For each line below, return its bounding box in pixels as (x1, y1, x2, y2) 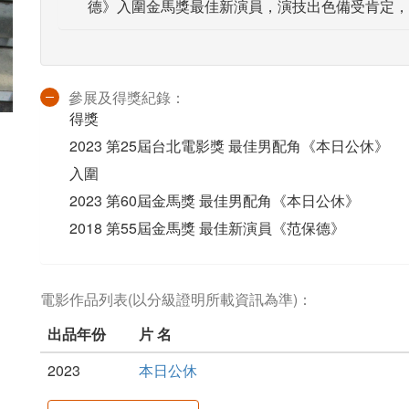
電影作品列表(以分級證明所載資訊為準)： (40, 288, 312, 309)
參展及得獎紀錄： (68, 87, 185, 108)
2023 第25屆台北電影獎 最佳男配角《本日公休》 (69, 135, 389, 156)
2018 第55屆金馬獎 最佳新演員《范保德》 (69, 217, 345, 238)
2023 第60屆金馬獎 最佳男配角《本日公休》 (69, 190, 360, 211)
